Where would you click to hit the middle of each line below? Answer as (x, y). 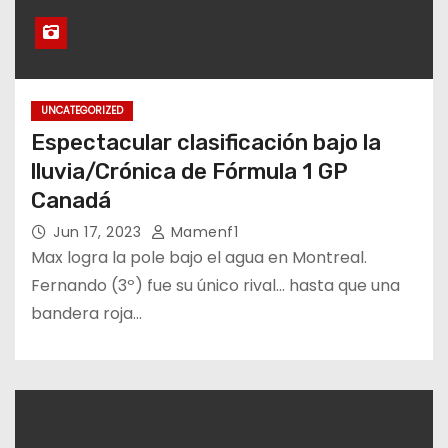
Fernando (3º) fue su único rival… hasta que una (215, 285)
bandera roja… (86, 313)
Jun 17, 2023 (99, 231)
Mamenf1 (202, 231)
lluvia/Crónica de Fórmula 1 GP (189, 171)
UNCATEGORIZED (82, 110)
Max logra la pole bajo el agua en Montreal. (199, 257)
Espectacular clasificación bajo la (206, 142)
